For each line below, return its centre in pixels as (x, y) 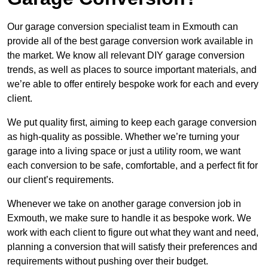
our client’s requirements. (60, 180)
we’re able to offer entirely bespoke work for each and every (133, 84)
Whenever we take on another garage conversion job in (124, 204)
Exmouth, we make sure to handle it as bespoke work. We (129, 218)
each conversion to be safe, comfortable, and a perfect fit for (133, 166)
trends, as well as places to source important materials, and (132, 70)
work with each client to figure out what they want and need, (133, 233)
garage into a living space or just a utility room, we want (124, 151)
